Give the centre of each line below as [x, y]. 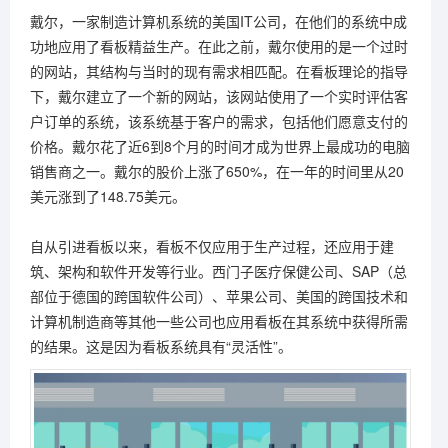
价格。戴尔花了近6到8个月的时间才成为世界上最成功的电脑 [220, 146]
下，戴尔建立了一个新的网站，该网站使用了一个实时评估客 [219, 96]
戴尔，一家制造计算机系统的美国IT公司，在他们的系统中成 [218, 21]
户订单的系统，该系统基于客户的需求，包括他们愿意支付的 [219, 121]
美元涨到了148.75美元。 [108, 196]
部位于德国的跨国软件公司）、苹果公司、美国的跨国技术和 [219, 296]
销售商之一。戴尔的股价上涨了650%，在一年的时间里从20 [217, 171]
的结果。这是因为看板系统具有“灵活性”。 [161, 346]
